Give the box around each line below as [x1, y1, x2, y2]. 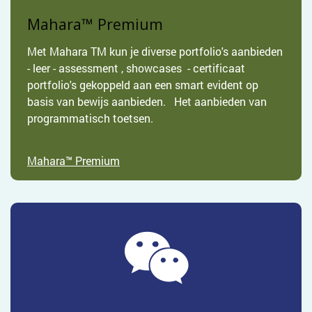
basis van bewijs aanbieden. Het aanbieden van [27, 94, 267, 109]
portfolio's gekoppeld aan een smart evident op [27, 77, 258, 93]
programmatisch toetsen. [27, 111, 153, 126]
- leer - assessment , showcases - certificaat [27, 61, 245, 76]
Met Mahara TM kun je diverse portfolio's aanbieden [27, 44, 283, 59]
